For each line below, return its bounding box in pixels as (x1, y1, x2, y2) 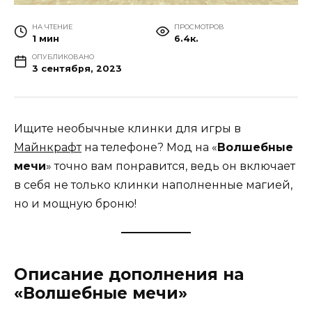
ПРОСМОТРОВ (173, 23, 224, 31)
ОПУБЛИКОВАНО (31, 53, 94, 61)
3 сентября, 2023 (31, 63, 122, 75)
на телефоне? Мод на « (81, 141, 217, 155)
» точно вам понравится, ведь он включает (46, 159, 295, 173)
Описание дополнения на (14, 265, 244, 285)
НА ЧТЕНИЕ (31, 23, 72, 31)
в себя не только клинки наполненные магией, (14, 178, 292, 192)
